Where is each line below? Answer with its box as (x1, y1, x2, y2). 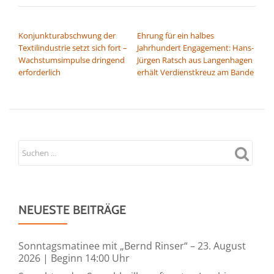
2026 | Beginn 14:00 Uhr (18, 251, 130, 265)
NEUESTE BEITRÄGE (18, 202, 126, 217)
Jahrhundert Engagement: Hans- (137, 42, 254, 53)
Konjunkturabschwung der (18, 29, 116, 41)
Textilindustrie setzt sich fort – (18, 42, 127, 53)
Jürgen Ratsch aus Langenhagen (137, 54, 253, 65)
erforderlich (18, 66, 61, 78)
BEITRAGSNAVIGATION (18, 15, 134, 30)
